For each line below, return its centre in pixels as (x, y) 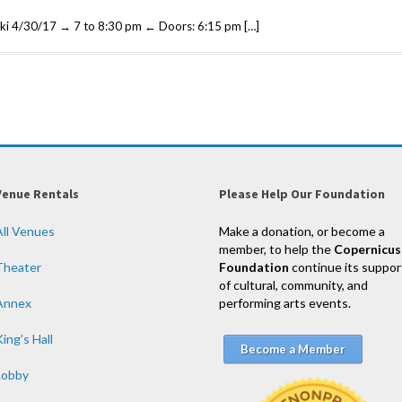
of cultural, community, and (293, 285)
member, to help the (276, 249)
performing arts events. (285, 303)
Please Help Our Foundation (302, 194)
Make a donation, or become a (302, 232)
